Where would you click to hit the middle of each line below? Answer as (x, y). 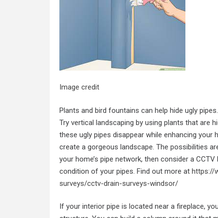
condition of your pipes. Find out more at (126, 171)
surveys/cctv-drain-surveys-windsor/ (119, 183)
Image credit (79, 87)
